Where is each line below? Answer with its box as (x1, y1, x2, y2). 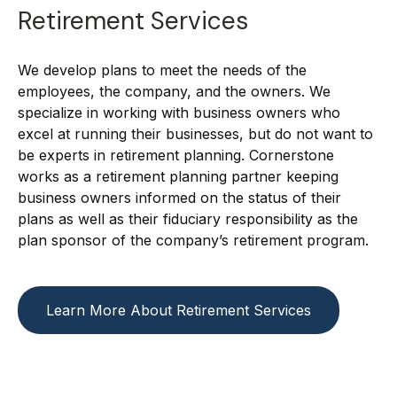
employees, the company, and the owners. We (18, 82, 331, 100)
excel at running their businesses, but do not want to (18, 125, 373, 143)
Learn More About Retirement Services (46, 301, 311, 319)
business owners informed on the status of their (18, 189, 341, 206)
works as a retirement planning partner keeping (18, 167, 339, 185)
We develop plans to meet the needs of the (18, 61, 307, 79)
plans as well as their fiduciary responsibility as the (18, 210, 358, 228)
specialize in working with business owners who (18, 104, 340, 121)
